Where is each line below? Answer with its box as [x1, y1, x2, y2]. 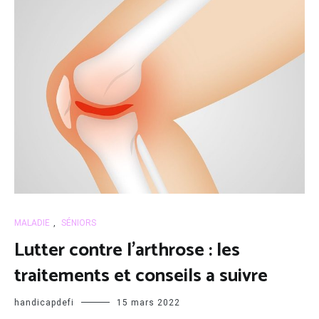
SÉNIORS [61, 218, 96, 229]
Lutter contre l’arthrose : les [14, 235, 240, 266]
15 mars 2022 [117, 298, 180, 308]
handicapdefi [14, 298, 74, 308]
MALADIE [14, 218, 50, 229]
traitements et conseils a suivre [14, 261, 268, 292]
